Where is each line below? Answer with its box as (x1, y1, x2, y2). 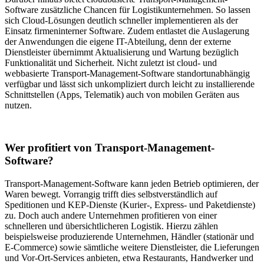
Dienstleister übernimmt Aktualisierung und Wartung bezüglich (5, 47, 239, 57)
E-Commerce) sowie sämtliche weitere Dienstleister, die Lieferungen (5, 242, 259, 253)
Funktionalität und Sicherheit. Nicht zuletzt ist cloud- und (5, 57, 217, 68)
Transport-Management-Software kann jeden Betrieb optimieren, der (5, 179, 259, 189)
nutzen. (5, 100, 32, 110)
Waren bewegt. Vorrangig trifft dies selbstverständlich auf (5, 189, 217, 200)
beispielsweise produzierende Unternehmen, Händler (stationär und (5, 232, 254, 242)
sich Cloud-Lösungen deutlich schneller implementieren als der (5, 15, 238, 25)
